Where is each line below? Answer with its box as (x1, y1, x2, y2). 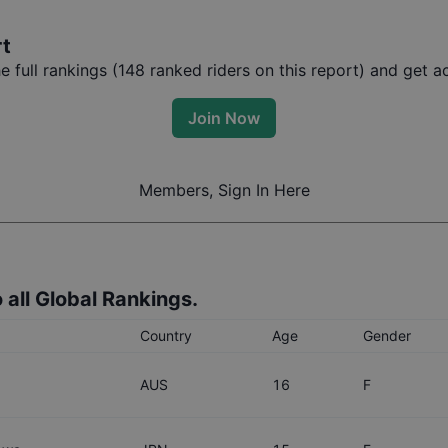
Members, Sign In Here (138, 180, 310, 200)
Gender (363, 327, 411, 344)
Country (140, 327, 192, 344)
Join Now (188, 107, 260, 128)
